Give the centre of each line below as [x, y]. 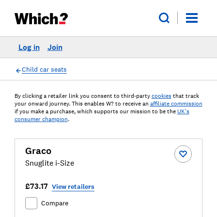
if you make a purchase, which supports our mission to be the [95, 111]
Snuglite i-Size [49, 163]
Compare [54, 203]
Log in [29, 47]
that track [186, 96]
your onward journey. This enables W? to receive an [81, 104]
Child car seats [44, 69]
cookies [161, 96]
